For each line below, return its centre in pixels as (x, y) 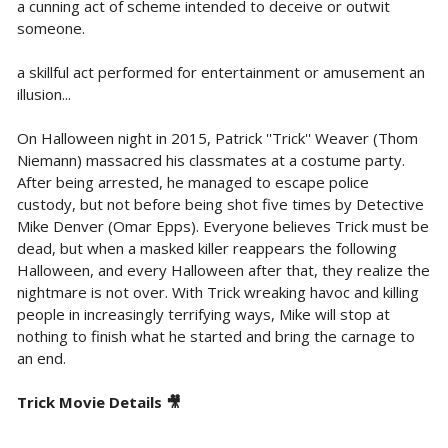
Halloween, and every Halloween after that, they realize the (223, 269)
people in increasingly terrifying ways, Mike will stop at (203, 313)
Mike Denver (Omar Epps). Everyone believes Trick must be (222, 225)
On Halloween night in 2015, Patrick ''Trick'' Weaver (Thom (217, 137)
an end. (41, 357)
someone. (50, 27)
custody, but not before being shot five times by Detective (220, 203)
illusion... (43, 93)
